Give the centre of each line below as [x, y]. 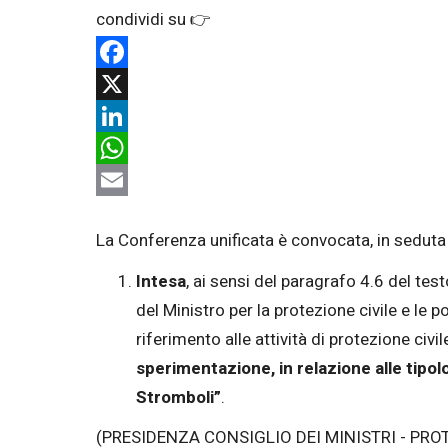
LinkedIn [127, 147]
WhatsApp [134, 179]
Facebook [132, 83]
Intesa [161, 281]
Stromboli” [178, 397]
